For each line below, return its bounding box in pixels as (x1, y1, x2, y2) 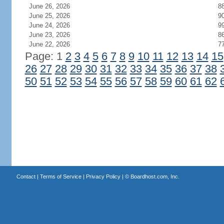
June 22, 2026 (28, 40, 70, 48)
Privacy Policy (85, 173, 120, 179)
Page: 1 (24, 50, 65, 62)
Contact (16, 173, 35, 179)
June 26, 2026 (28, 2, 70, 10)
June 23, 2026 (28, 31, 70, 38)
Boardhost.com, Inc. (130, 173, 179, 179)
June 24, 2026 (28, 21, 70, 29)
